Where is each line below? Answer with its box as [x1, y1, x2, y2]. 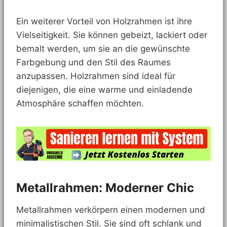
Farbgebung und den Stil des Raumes [16, 57, 171, 68]
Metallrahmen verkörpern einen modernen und [16, 204, 205, 215]
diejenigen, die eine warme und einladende [16, 85, 193, 95]
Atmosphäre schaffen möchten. [16, 98, 144, 109]
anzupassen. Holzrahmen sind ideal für [16, 71, 175, 82]
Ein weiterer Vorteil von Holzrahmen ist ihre [16, 16, 192, 27]
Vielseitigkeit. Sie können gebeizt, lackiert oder [16, 30, 207, 41]
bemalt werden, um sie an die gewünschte [16, 44, 190, 54]
